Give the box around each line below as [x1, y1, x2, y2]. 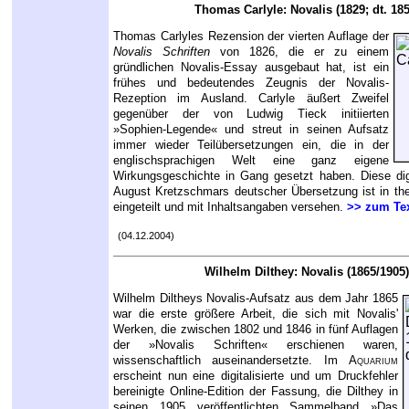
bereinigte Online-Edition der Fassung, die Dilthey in [113, 383, 398, 398]
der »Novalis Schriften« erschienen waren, [113, 337, 398, 351]
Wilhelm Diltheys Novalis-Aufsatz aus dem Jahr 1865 [113, 290, 398, 305]
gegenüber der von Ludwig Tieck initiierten [113, 106, 389, 121]
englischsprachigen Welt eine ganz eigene [113, 152, 389, 167]
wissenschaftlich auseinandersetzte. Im [113, 352, 349, 367]
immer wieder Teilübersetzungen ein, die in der [113, 137, 389, 152]
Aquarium [349, 352, 398, 367]
